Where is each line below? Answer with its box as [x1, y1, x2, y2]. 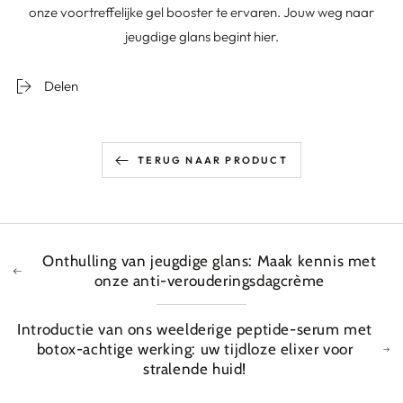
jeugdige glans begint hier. [124, 28, 279, 46]
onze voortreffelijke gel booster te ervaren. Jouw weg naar [29, 4, 374, 22]
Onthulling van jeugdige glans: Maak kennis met [41, 252, 377, 271]
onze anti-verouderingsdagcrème [94, 272, 325, 291]
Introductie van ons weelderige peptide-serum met [17, 320, 372, 339]
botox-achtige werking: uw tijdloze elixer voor [36, 340, 354, 359]
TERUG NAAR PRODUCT [138, 153, 288, 166]
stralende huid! [143, 360, 247, 379]
